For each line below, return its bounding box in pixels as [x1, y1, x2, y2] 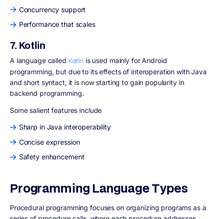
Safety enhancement [19, 153, 85, 161]
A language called [10, 56, 68, 65]
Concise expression [19, 137, 80, 146]
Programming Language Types [10, 180, 188, 197]
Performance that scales [19, 20, 95, 29]
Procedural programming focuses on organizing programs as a [10, 203, 206, 212]
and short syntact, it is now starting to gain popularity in [10, 78, 184, 87]
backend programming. [10, 88, 84, 97]
